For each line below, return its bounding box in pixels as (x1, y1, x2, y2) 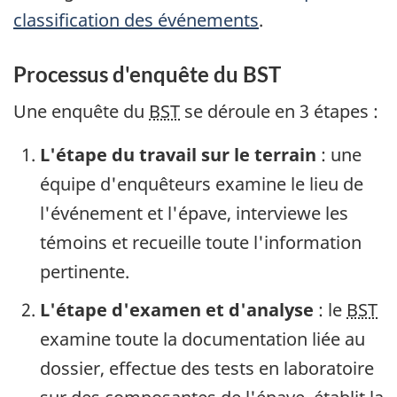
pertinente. (40, 259, 129, 284)
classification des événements (13, 8, 259, 33)
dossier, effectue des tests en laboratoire (40, 355, 374, 380)
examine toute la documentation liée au (40, 326, 365, 351)
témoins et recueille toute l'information (40, 230, 362, 254)
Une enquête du (13, 98, 149, 123)
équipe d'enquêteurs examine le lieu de (40, 171, 363, 196)
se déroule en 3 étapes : (180, 98, 378, 123)
